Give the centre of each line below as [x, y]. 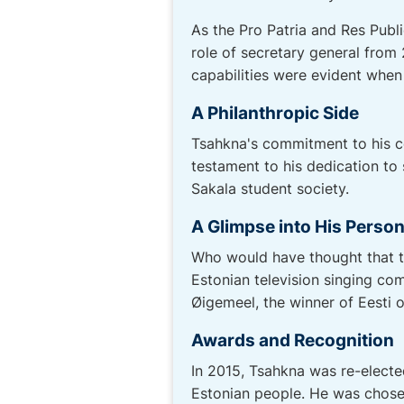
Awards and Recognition [293, 340]
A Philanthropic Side [275, 113]
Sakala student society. [270, 188]
